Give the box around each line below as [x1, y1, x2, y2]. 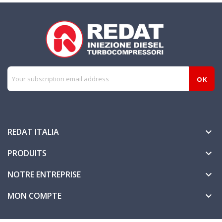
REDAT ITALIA [7, 126, 59, 138]
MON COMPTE [7, 190, 61, 202]
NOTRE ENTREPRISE [7, 169, 81, 180]
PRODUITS [7, 148, 47, 159]
